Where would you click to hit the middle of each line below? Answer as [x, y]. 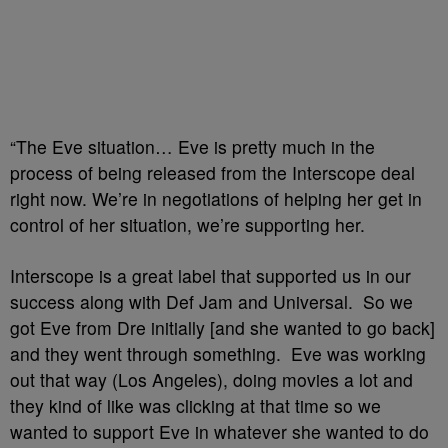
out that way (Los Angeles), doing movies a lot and [211, 379]
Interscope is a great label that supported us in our [210, 275]
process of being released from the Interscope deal [212, 172]
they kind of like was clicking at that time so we [195, 405]
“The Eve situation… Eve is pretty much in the [192, 146]
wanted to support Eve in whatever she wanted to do [219, 431]
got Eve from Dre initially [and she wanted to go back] [222, 327]
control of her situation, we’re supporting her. [187, 224]
